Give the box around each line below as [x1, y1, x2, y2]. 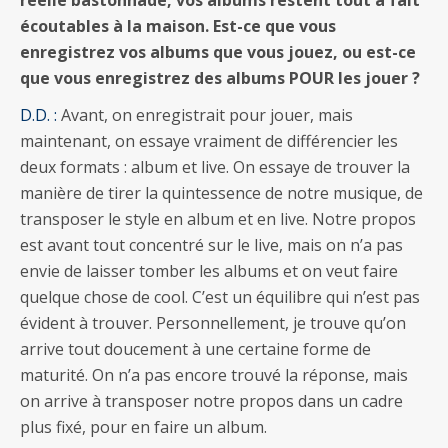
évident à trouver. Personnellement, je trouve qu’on [20, 311, 406, 334]
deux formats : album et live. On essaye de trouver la [20, 155, 410, 178]
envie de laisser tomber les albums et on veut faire [20, 259, 398, 282]
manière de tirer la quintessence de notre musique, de [20, 181, 423, 204]
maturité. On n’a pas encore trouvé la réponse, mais [20, 363, 408, 386]
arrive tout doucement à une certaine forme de [20, 337, 371, 360]
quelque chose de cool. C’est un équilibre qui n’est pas [20, 285, 420, 308]
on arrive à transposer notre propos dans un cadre [20, 389, 403, 412]
